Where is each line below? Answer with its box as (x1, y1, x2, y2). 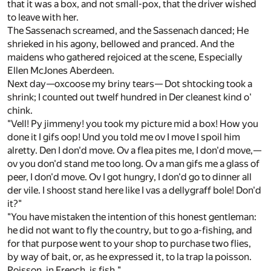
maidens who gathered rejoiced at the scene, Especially (7, 51, 243, 64)
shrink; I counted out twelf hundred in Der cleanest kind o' (7, 91, 252, 103)
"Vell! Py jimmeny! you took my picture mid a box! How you (7, 118, 258, 130)
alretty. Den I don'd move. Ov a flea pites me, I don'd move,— (7, 145, 261, 157)
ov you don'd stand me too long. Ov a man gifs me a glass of (7, 158, 260, 170)
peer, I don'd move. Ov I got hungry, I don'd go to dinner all (7, 171, 252, 183)
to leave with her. (7, 11, 79, 24)
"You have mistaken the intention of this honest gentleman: (7, 211, 256, 223)
